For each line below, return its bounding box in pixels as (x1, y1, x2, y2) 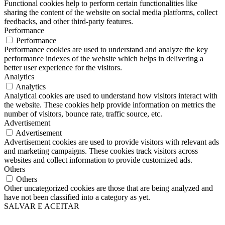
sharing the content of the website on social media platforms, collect (4, 8, 217, 17)
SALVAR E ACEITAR (4, 202, 79, 211)
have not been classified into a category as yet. (4, 193, 150, 202)
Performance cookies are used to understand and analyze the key (4, 45, 208, 54)
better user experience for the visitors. (4, 63, 122, 72)
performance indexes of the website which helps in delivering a (4, 54, 203, 63)
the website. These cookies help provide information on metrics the (4, 100, 215, 109)
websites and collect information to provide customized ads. (4, 156, 192, 165)
